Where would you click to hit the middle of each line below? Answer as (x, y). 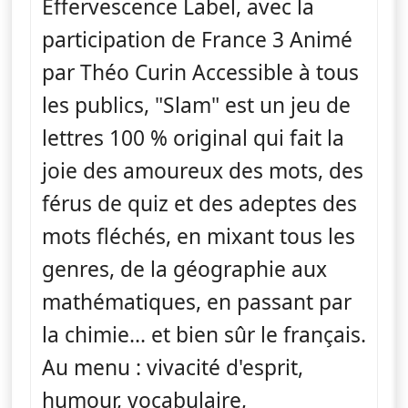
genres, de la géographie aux (184, 269)
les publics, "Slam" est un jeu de (196, 105)
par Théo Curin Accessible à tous (200, 72)
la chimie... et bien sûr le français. (204, 334)
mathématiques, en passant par (197, 301)
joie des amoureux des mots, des (203, 170)
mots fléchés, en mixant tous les (199, 236)
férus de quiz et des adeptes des (199, 203)
